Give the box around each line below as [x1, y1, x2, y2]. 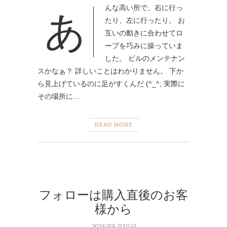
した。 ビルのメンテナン [105, 54, 185, 62]
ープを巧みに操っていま [105, 41, 183, 50]
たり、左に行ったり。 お [105, 16, 185, 24]
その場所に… [37, 92, 80, 100]
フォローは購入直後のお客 [39, 187, 188, 202]
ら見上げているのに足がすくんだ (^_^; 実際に [37, 79, 185, 88]
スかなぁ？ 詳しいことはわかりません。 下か [37, 66, 183, 75]
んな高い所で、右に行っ [105, 3, 183, 12]
